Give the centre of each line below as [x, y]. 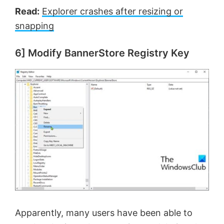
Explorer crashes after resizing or [112, 11]
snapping [34, 26]
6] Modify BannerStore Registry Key [102, 53]
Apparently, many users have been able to [104, 213]
